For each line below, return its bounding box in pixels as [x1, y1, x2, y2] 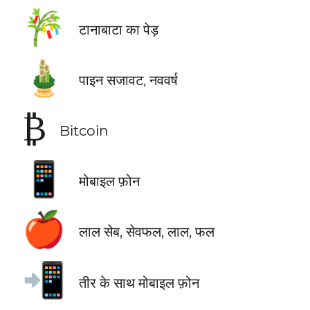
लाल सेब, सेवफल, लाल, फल [78, 223, 215, 241]
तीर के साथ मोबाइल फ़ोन [78, 273, 199, 291]
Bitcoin [59, 122, 109, 140]
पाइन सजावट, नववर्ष [78, 71, 178, 89]
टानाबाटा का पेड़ [78, 21, 158, 39]
